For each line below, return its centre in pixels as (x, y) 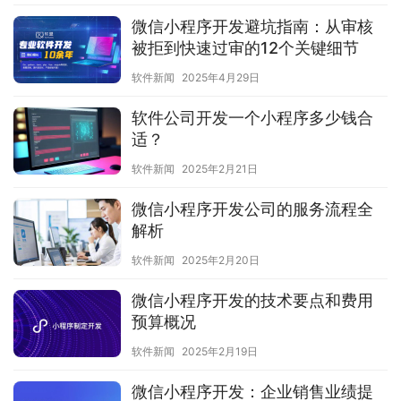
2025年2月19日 (220, 352)
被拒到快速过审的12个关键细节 (245, 48)
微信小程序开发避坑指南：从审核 (252, 27)
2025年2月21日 (220, 169)
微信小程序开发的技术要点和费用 (252, 301)
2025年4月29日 (221, 78)
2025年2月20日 (221, 260)
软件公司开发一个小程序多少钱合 (252, 118)
